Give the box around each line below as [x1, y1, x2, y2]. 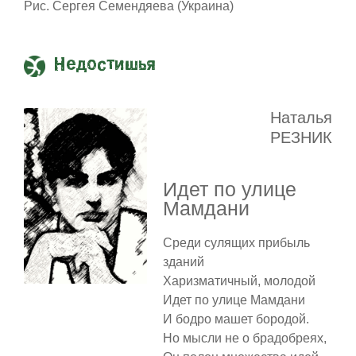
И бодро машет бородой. [162, 311, 309, 326]
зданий [162, 254, 204, 269]
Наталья [270, 108, 332, 126]
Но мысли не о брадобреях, [162, 331, 327, 345]
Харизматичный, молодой [162, 273, 315, 288]
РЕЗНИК [270, 128, 332, 146]
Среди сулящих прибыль [162, 235, 310, 250]
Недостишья [54, 55, 156, 75]
